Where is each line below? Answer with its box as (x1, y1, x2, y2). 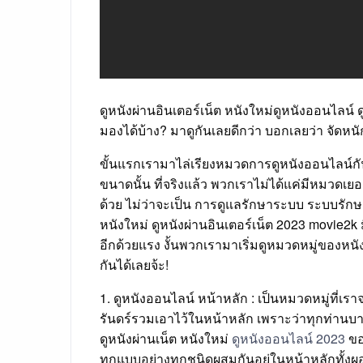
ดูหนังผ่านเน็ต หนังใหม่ (100, 329, 232, 348)
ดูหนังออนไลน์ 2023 (232, 329, 345, 348)
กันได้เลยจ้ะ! (100, 255, 169, 275)
